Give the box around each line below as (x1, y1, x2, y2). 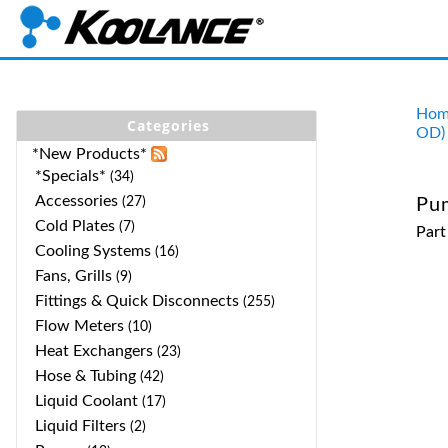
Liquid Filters (35, 418, 126, 434)
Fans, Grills (35, 268, 112, 284)
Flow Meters (35, 318, 124, 334)
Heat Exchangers (35, 343, 153, 359)
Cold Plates (35, 218, 115, 234)
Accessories (35, 193, 118, 209)
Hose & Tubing (35, 368, 136, 384)
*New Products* (32, 146, 147, 162)
